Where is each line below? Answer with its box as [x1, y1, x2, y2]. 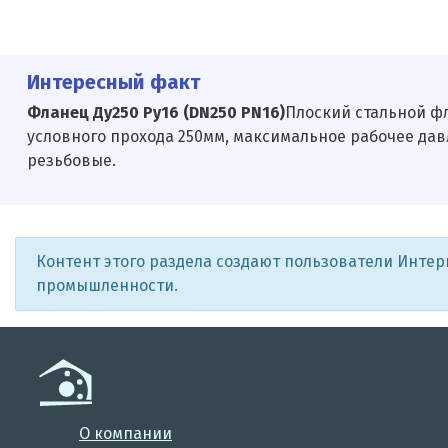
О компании [79, 423, 172, 443]
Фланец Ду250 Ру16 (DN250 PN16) [26, 102, 285, 122]
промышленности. [36, 275, 178, 295]
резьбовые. [26, 150, 116, 170]
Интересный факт [26, 69, 200, 94]
